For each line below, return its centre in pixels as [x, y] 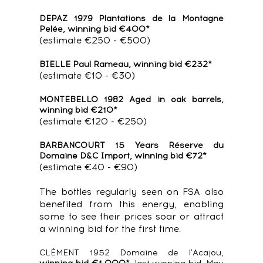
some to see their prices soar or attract [131, 217]
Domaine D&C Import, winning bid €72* [123, 156]
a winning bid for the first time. [110, 229]
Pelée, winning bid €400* [95, 29]
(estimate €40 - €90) [89, 167]
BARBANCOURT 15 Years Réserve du [131, 145]
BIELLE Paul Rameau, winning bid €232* [126, 64]
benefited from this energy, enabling [131, 204]
